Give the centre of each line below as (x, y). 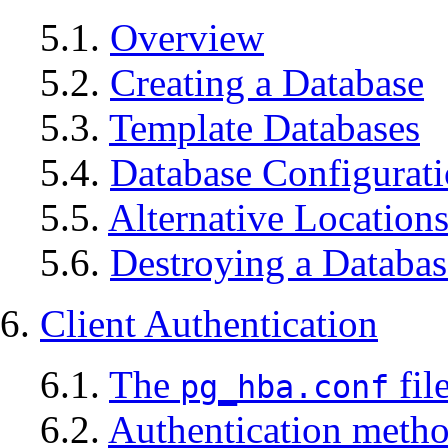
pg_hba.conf (284, 387)
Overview (187, 38)
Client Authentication (209, 324)
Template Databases (264, 128)
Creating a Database (267, 83)
